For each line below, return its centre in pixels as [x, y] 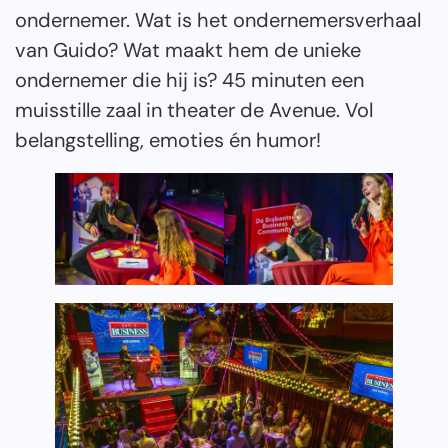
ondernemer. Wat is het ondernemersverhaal [218, 19]
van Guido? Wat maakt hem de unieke [188, 49]
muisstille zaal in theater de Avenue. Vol [194, 109]
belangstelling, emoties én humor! [168, 139]
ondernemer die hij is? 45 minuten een [189, 79]
